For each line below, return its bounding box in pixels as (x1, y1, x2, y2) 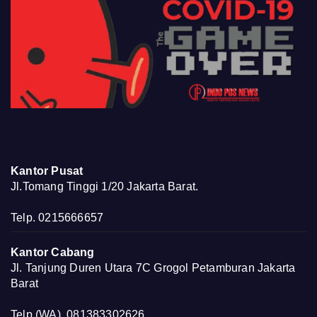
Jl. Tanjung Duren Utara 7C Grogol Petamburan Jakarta (11, 262, 296, 275)
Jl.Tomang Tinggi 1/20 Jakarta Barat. (11, 180, 199, 193)
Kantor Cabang (11, 246, 95, 259)
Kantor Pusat (11, 165, 83, 178)
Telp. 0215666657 (11, 212, 104, 224)
